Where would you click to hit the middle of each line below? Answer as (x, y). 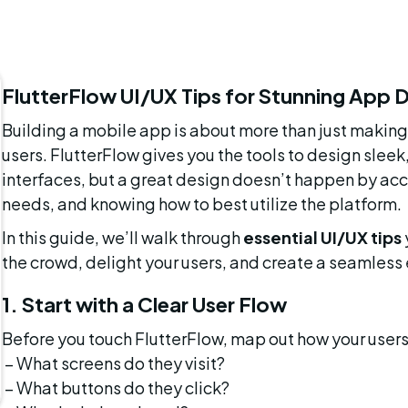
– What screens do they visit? (114, 363)
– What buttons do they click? (117, 388)
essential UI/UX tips (322, 237)
